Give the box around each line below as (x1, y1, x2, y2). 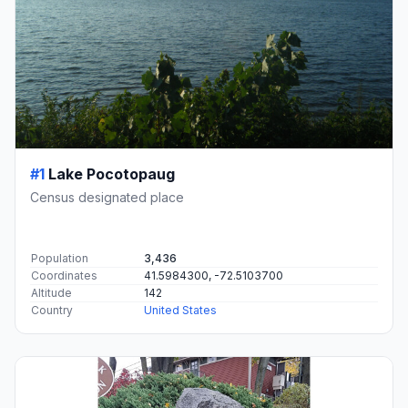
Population (31, 250, 88, 265)
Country (31, 302, 73, 317)
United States (144, 302, 217, 317)
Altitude (31, 285, 72, 300)
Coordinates (31, 268, 97, 282)
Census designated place (30, 189, 184, 205)
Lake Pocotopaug (48, 164, 175, 183)
